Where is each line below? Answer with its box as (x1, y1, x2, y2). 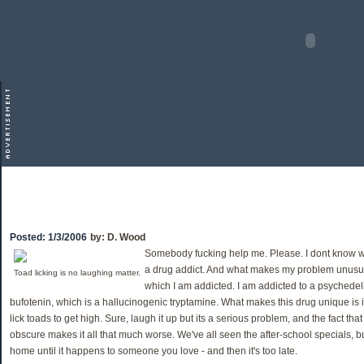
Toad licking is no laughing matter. (14, 268, 141, 277)
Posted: (10, 232, 48, 243)
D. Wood (107, 232, 145, 243)
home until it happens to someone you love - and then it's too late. (10, 345, 297, 357)
